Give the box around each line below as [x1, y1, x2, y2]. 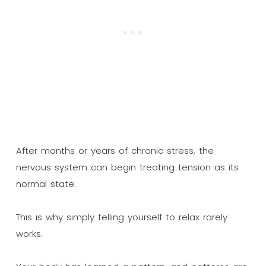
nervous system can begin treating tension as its [15, 160, 239, 173]
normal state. [15, 177, 76, 190]
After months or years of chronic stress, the [15, 144, 214, 157]
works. [15, 227, 43, 240]
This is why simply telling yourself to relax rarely [15, 210, 227, 223]
